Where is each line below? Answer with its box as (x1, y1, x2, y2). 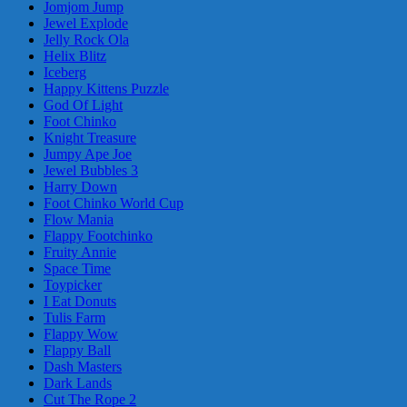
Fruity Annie (44, 243, 116, 260)
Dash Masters (44, 358, 122, 374)
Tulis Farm (44, 309, 105, 325)
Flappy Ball (44, 342, 111, 358)
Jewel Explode (44, 15, 128, 31)
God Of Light (44, 96, 123, 113)
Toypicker (44, 276, 102, 293)
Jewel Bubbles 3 (44, 162, 138, 178)
